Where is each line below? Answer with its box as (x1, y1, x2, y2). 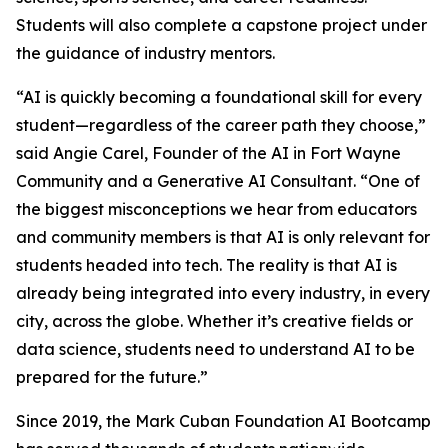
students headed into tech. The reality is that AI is (16, 255, 397, 275)
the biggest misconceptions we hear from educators (16, 199, 417, 219)
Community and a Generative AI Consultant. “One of (16, 171, 420, 191)
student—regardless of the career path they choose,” (16, 115, 426, 135)
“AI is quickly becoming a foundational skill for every (16, 87, 422, 107)
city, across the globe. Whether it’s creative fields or (16, 311, 413, 331)
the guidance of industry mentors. (16, 43, 275, 63)
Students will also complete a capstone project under (16, 15, 427, 35)
